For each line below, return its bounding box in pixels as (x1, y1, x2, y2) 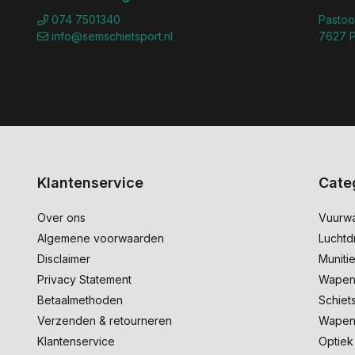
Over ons (37, 210, 86, 224)
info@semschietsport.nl (52, 29, 173, 43)
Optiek (319, 334, 353, 348)
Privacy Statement (37, 272, 132, 286)
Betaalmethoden (37, 292, 123, 307)
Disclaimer (37, 251, 90, 265)
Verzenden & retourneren (37, 313, 172, 327)
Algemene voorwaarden (37, 231, 164, 245)
